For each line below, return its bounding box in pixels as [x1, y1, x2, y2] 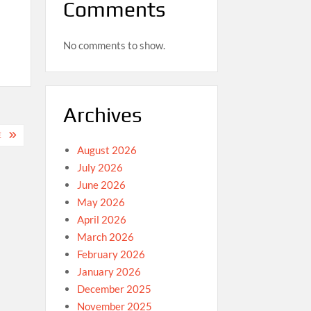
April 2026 [76, 213, 126, 226]
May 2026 [76, 196, 125, 208]
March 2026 [76, 230, 134, 243]
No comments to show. [62, 38, 165, 51]
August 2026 [76, 144, 137, 156]
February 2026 [76, 248, 145, 260]
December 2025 [76, 283, 151, 295]
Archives [62, 102, 142, 127]
